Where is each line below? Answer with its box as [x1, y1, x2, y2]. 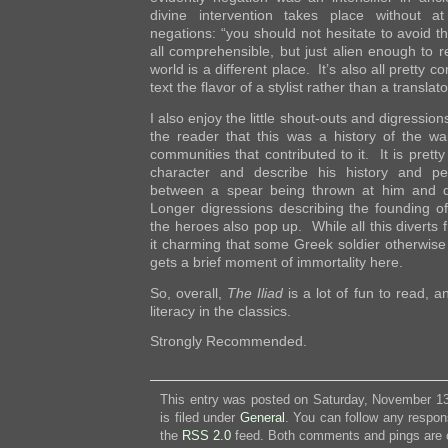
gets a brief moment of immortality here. [150, 253, 403, 270]
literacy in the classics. [150, 302, 291, 319]
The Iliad [227, 284, 289, 301]
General [239, 410, 285, 426]
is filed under [160, 410, 240, 426]
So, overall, [150, 284, 228, 301]
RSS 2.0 [182, 428, 231, 444]
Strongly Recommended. [150, 333, 307, 350]
